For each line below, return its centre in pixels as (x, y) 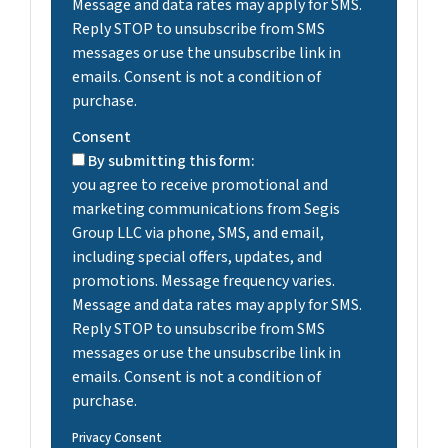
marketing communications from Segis (206, 209)
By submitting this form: (171, 161)
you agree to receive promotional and (200, 185)
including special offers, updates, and (197, 257)
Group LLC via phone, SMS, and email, (198, 233)
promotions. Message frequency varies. (203, 281)
